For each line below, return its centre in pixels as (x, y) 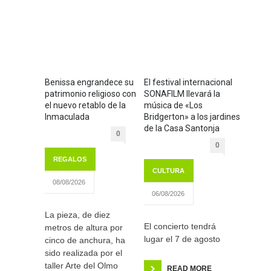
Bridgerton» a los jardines (192, 116)
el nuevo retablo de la (85, 105)
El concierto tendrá (180, 226)
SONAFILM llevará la (182, 93)
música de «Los (173, 105)
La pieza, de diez (77, 214)
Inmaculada (67, 116)
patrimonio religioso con (90, 93)
